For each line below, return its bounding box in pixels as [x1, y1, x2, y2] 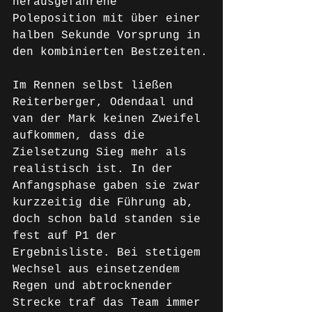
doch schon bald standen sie [13, 213, 208, 226]
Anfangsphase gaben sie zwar [13, 180, 208, 192]
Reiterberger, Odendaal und [13, 96, 201, 109]
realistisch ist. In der [13, 163, 180, 175]
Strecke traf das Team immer [13, 297, 208, 309]
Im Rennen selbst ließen [13, 79, 180, 92]
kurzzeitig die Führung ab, [13, 196, 201, 209]
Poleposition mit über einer [13, 13, 208, 25]
